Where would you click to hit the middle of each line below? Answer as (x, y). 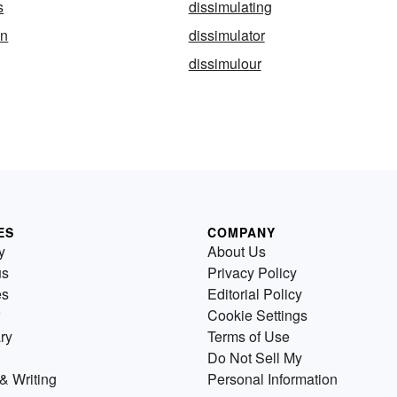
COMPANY (241, 233)
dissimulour (225, 64)
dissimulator (226, 35)
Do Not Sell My (255, 358)
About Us (237, 252)
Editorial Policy (255, 294)
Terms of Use (249, 337)
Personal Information (272, 379)
